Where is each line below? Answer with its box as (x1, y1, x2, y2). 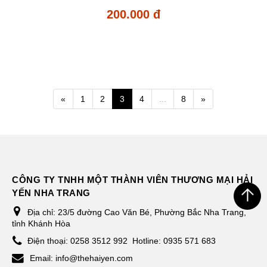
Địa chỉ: (27, 207, 58, 217)
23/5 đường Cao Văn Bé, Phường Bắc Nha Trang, (58, 207, 246, 217)
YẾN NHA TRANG (12, 187, 91, 198)
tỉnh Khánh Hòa (12, 218, 70, 228)
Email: (30, 253, 55, 263)
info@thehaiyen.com (55, 253, 133, 263)
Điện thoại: (27, 235, 70, 246)
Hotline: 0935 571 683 (132, 235, 216, 246)
